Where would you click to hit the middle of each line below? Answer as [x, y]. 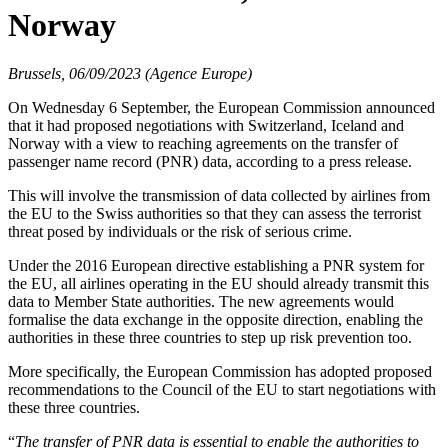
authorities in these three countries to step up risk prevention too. [210, 337]
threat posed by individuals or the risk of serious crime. [180, 231]
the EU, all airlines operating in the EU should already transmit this [218, 283]
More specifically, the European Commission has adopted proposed [220, 371]
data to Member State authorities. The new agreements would [201, 301]
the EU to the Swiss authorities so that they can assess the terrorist [214, 213]
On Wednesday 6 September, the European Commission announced [221, 107]
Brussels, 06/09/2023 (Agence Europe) [130, 73]
